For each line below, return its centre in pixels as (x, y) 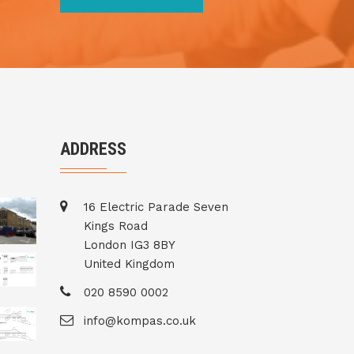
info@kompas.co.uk (140, 321)
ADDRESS (93, 149)
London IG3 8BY (130, 245)
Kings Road (116, 226)
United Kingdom (129, 264)
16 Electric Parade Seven (156, 207)
